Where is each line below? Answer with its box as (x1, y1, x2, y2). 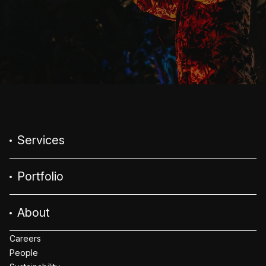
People (9, 247, 38, 258)
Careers (9, 233, 41, 243)
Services (14, 132, 65, 147)
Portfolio (14, 169, 64, 183)
